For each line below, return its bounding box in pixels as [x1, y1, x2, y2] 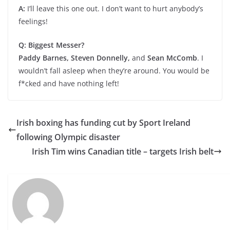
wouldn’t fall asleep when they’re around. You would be [18, 66, 209, 75]
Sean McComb [147, 53, 197, 63]
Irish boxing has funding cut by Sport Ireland [16, 117, 190, 128]
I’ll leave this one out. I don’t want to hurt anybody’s [25, 4, 203, 13]
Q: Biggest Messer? [18, 40, 84, 50]
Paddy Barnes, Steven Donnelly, [18, 53, 130, 63]
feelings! [18, 16, 48, 26]
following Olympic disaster [16, 131, 120, 143]
